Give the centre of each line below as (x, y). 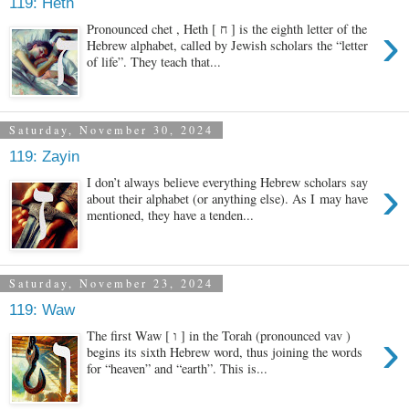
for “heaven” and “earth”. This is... (178, 368)
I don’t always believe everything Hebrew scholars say (228, 182)
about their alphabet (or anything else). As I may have (228, 198)
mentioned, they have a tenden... (171, 215)
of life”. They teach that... (154, 61)
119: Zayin (44, 157)
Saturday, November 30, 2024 (111, 130)
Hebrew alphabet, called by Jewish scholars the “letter (228, 45)
